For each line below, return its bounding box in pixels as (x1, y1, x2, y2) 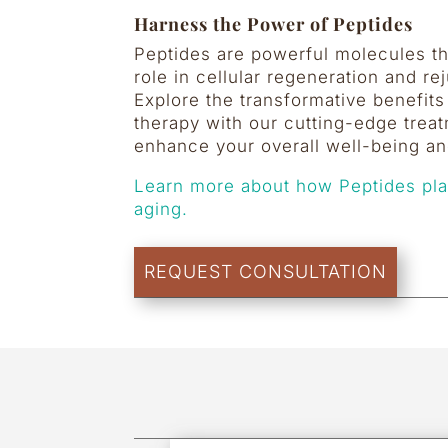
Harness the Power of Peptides (134, 12, 414, 37)
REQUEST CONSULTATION (144, 261, 388, 283)
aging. (134, 199, 189, 220)
